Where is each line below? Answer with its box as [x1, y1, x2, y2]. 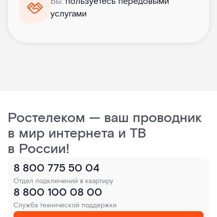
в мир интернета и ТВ [8, 125, 146, 143]
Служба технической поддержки [14, 201, 117, 210]
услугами [50, 8, 87, 20]
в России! [8, 140, 70, 158]
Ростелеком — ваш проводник [8, 109, 202, 127]
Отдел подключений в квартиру [14, 177, 113, 186]
